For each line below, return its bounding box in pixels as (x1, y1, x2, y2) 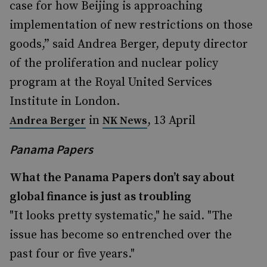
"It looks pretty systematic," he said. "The (10, 209, 232, 223)
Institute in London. (10, 94, 120, 109)
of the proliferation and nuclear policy (10, 56, 218, 71)
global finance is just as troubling (10, 190, 191, 204)
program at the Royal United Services (10, 75, 212, 90)
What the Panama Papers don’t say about (10, 170, 235, 185)
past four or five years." (10, 247, 135, 262)
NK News (103, 114, 147, 128)
